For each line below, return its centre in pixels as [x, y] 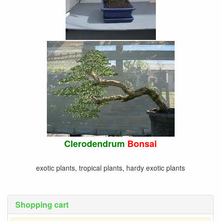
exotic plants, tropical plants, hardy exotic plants [110, 167]
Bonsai [142, 143]
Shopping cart [42, 204]
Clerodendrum [96, 143]
